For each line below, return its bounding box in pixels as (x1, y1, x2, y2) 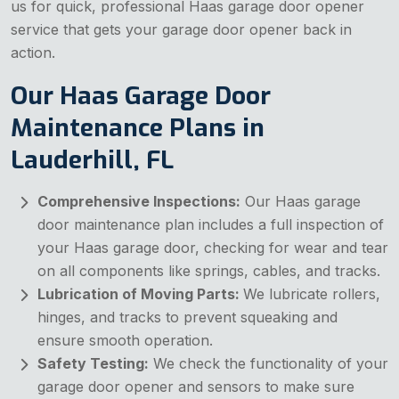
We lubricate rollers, (243, 285, 380, 304)
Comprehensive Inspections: (37, 192, 240, 211)
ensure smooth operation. (37, 331, 213, 350)
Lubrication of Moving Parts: (37, 285, 243, 304)
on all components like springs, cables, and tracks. (37, 262, 380, 281)
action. (11, 44, 55, 62)
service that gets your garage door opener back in (11, 20, 352, 39)
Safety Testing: (37, 354, 149, 373)
